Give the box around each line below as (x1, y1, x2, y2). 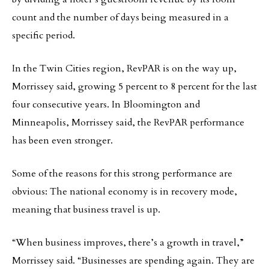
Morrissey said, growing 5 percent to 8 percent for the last (12, 80, 257, 93)
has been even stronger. (12, 134, 113, 147)
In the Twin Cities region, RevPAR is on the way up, (12, 62, 237, 75)
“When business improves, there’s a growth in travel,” (12, 236, 244, 249)
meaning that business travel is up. (12, 203, 160, 216)
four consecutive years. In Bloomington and (12, 98, 200, 111)
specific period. (12, 29, 75, 42)
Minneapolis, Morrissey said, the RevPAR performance (12, 116, 244, 129)
